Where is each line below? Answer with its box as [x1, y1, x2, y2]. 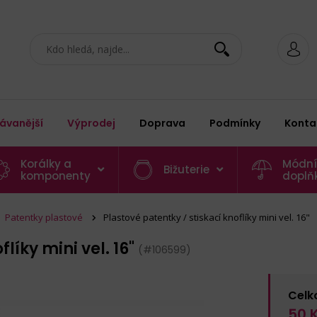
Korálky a [21, 156, 71, 171]
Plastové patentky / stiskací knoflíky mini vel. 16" [103, 211, 310, 224]
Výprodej [67, 116, 115, 130]
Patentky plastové [5, 211, 83, 224]
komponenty [21, 168, 91, 183]
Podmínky [209, 116, 260, 130]
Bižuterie [163, 162, 209, 177]
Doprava [139, 116, 185, 130]
